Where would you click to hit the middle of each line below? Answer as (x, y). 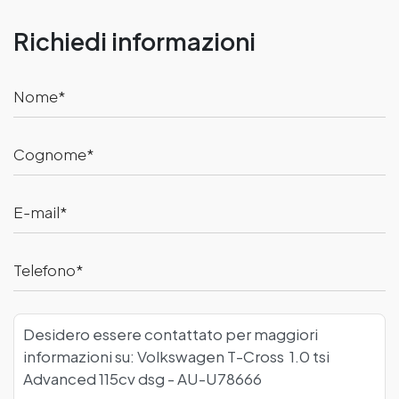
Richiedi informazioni (134, 41)
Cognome (50, 154)
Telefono (45, 269)
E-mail (37, 212)
